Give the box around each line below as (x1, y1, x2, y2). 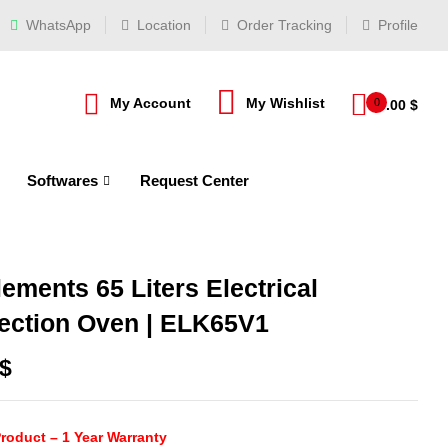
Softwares (27, 171, 98, 189)
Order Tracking (233, 17, 332, 33)
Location (133, 17, 191, 33)
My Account (110, 94, 191, 111)
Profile (374, 17, 418, 33)
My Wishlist (246, 94, 325, 111)
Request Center (140, 171, 249, 189)
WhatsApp (22, 17, 91, 33)
